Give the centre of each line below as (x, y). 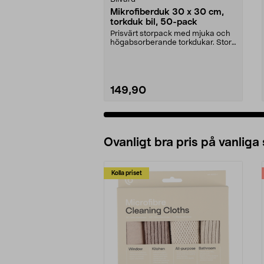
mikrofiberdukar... (142, 51)
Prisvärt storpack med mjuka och (170, 34)
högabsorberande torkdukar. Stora (173, 42)
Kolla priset (126, 173)
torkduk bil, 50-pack (154, 22)
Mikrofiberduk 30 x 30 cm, (167, 12)
